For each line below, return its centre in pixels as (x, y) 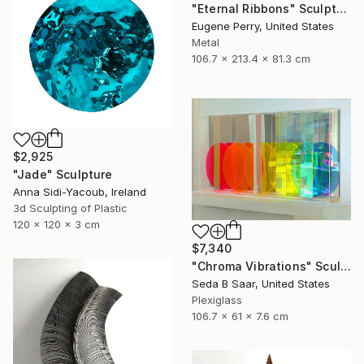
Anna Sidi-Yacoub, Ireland (80, 192)
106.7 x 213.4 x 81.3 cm (251, 59)
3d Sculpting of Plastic (70, 208)
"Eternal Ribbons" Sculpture (341, 9)
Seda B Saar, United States (261, 284)
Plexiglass (217, 300)
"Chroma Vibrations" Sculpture (345, 266)
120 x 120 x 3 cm (56, 225)
